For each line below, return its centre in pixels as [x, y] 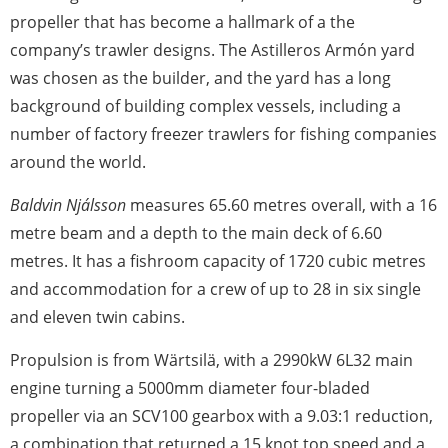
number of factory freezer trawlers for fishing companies [223, 134]
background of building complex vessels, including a [205, 106]
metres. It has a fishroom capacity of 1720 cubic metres [218, 261]
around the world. [78, 162]
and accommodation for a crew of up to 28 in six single [215, 289]
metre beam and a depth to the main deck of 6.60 [196, 233]
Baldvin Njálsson [68, 205]
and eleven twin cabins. [97, 317]
